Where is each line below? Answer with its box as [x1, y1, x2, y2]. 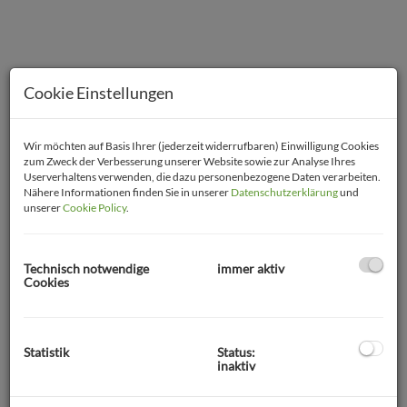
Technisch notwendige [24, 261, 149, 277]
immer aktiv [217, 261, 284, 277]
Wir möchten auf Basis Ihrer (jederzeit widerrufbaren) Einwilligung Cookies [24, 138, 379, 153]
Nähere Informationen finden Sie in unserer [24, 184, 231, 199]
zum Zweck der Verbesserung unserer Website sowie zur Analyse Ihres [24, 154, 355, 168]
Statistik [24, 344, 69, 361]
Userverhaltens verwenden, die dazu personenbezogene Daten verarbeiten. [24, 169, 381, 184]
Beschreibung [14, 323, 119, 345]
